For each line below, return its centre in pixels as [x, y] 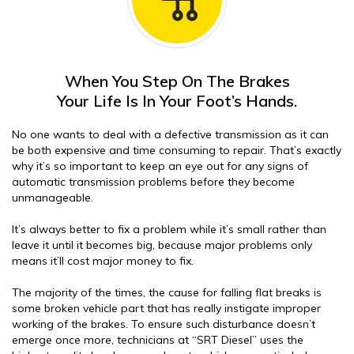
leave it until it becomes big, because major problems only [162, 245]
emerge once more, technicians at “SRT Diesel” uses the [158, 340]
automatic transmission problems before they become [153, 182]
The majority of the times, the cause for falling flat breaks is [167, 292]
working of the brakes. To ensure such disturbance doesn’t [164, 324]
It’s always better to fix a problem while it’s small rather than [169, 229]
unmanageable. [53, 198]
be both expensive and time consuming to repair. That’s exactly [177, 150]
